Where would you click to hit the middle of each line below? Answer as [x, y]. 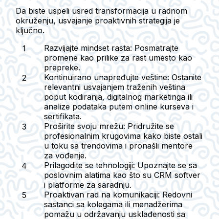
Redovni [176, 194]
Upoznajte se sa [166, 165]
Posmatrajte [155, 48]
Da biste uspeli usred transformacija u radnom [101, 11]
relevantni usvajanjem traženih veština [115, 87]
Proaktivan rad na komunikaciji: [102, 194]
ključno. [30, 30]
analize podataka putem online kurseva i [119, 106]
